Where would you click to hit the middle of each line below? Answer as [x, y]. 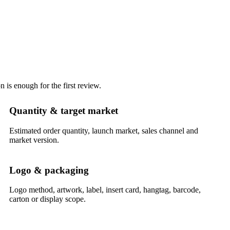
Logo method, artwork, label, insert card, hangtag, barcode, [105, 190]
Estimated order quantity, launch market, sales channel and [103, 130]
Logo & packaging [49, 170]
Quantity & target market [63, 111]
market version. [34, 140]
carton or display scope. [47, 199]
